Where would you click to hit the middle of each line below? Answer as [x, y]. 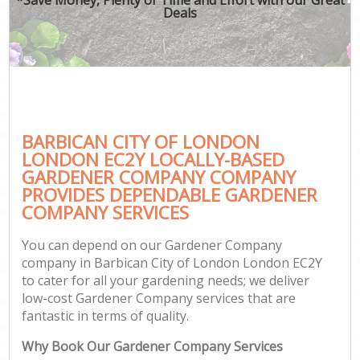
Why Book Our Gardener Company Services [153, 347]
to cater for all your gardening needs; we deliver [166, 281]
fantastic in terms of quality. [106, 316]
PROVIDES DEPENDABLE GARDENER [170, 194]
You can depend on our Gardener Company [152, 245]
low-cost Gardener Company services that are [159, 299]
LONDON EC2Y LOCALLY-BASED [153, 159]
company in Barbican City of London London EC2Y [172, 263]
